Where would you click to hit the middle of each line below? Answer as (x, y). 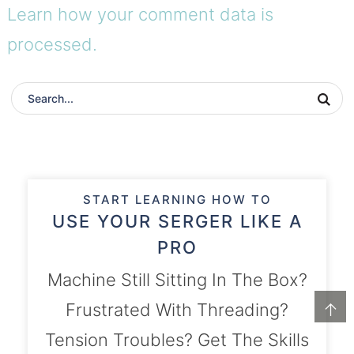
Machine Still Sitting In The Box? (177, 280)
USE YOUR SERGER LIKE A (177, 222)
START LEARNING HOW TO (177, 200)
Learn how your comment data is (140, 14)
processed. (52, 44)
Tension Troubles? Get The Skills (177, 340)
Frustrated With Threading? (177, 310)
